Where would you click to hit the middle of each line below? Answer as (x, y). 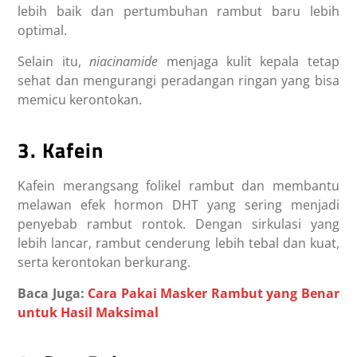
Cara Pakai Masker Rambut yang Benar (214, 293)
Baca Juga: (53, 293)
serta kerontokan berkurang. (104, 262)
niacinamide (124, 61)
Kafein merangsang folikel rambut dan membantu (178, 185)
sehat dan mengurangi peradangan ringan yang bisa (178, 80)
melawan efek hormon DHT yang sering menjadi (178, 204)
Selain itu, (49, 61)
